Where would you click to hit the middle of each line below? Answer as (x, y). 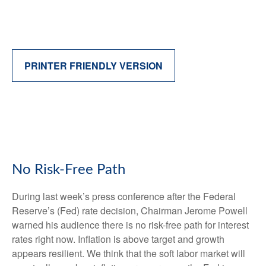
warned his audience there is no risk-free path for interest (130, 225)
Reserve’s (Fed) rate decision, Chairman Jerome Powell (130, 210)
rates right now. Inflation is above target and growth (118, 239)
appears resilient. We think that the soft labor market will (129, 253)
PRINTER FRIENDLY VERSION (94, 66)
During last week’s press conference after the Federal (124, 196)
